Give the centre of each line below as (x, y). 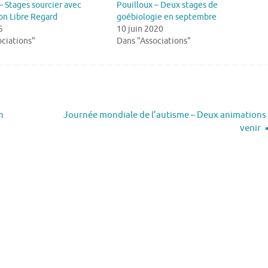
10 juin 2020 (140, 29)
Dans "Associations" (154, 41)
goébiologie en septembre (167, 17)
